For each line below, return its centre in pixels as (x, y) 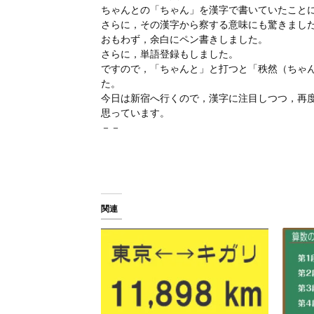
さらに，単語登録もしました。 (169, 54)
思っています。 (135, 113)
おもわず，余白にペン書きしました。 (184, 39)
